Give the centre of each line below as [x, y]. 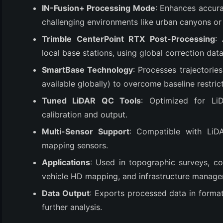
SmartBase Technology [88, 70]
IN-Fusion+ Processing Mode [99, 8]
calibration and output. [85, 114]
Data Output [66, 193]
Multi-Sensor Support [86, 131]
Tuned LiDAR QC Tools [92, 101]
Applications [66, 162]
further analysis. [72, 207]
